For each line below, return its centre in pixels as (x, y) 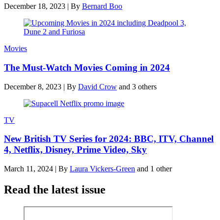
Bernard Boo (102, 6)
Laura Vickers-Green (102, 169)
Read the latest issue (55, 189)
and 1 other (154, 169)
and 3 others (138, 86)
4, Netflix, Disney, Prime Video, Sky (75, 150)
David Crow (97, 86)
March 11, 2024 (28, 169)
